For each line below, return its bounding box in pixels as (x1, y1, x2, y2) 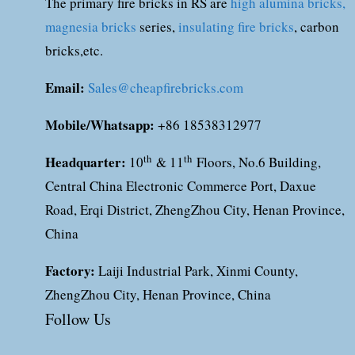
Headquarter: (45, 152, 129, 172)
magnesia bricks (45, 17, 136, 36)
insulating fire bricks (178, 17, 294, 36)
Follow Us (45, 308, 111, 330)
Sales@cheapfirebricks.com (88, 78, 243, 97)
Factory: (45, 261, 98, 281)
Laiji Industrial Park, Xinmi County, (98, 261, 298, 280)
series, (136, 17, 178, 36)
